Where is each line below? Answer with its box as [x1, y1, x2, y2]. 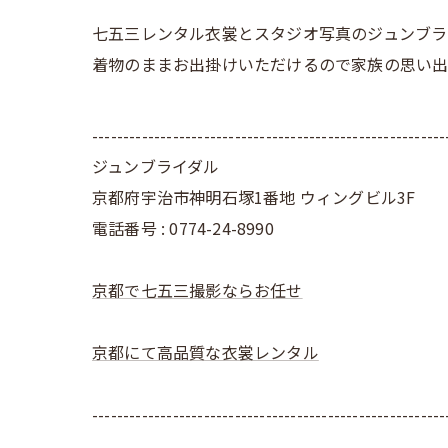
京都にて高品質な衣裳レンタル [92, 340, 319, 364]
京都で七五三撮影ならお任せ [92, 278, 303, 302]
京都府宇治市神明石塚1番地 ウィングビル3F [92, 185, 416, 209]
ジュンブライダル [92, 154, 220, 178]
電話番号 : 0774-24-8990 [92, 216, 274, 240]
